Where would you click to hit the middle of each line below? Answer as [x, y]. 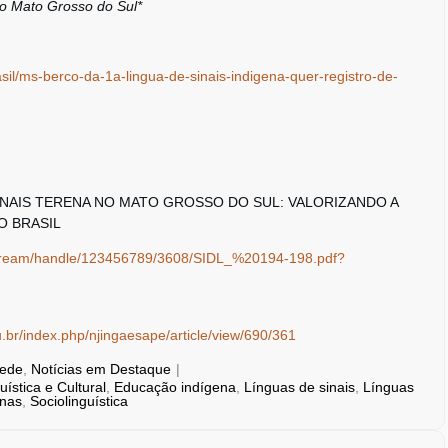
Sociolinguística [79, 401]
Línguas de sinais [299, 387]
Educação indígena [175, 387]
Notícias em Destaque [101, 369]
